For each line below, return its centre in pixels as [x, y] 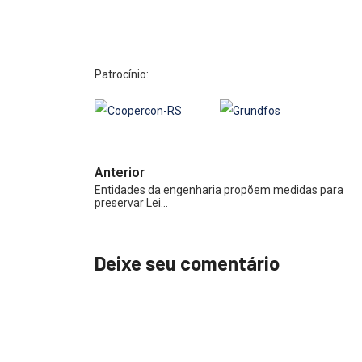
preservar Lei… [131, 203]
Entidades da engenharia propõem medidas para [219, 190]
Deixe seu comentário [187, 263]
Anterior [120, 173]
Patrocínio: [122, 75]
